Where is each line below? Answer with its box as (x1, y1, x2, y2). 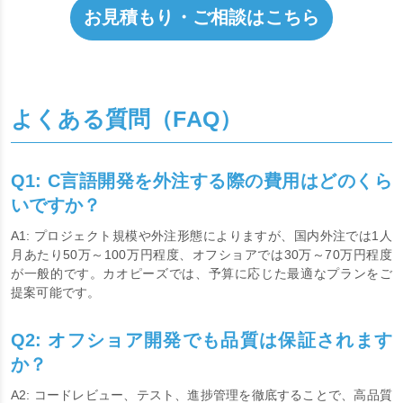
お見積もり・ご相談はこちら (83, 38, 320, 58)
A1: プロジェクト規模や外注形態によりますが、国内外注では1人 (11, 260, 392, 275)
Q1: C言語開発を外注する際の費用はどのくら (11, 202, 392, 223)
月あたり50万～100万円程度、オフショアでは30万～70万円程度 (11, 279, 392, 294)
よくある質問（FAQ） (11, 138, 243, 164)
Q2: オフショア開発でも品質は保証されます (11, 362, 392, 382)
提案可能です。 (11, 317, 101, 332)
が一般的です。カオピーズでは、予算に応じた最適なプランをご (11, 298, 392, 313)
